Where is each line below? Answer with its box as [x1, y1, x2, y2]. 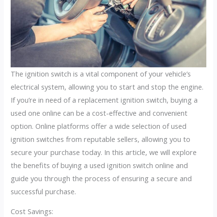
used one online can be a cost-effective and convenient [11, 108, 188, 118]
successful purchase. [11, 186, 77, 196]
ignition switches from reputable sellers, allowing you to [11, 134, 191, 144]
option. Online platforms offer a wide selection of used [11, 121, 187, 131]
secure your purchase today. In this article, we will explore [11, 147, 197, 157]
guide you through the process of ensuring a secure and [11, 173, 192, 183]
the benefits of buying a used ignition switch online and [11, 160, 188, 170]
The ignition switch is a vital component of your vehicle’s [11, 68, 191, 78]
